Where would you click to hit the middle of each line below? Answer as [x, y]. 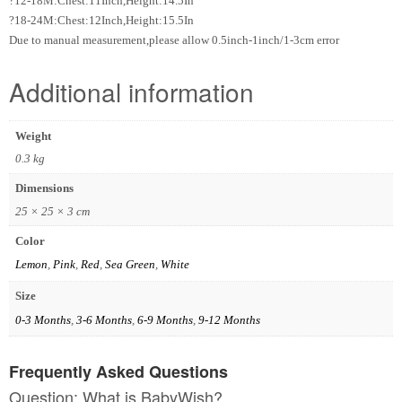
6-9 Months [165, 319]
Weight [33, 135]
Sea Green [130, 265]
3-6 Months [104, 319]
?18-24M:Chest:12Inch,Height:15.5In [101, 20]
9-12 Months [229, 319]
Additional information [131, 91]
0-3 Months [43, 319]
